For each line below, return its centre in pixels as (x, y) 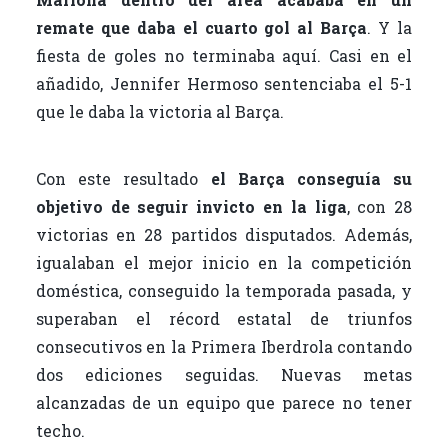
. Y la (390, 28)
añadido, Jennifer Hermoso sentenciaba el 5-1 (224, 84)
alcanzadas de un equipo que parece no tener (224, 403)
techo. (60, 431)
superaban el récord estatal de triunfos (224, 319)
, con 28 (379, 207)
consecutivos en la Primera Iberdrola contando (224, 347)
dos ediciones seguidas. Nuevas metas (224, 375)
